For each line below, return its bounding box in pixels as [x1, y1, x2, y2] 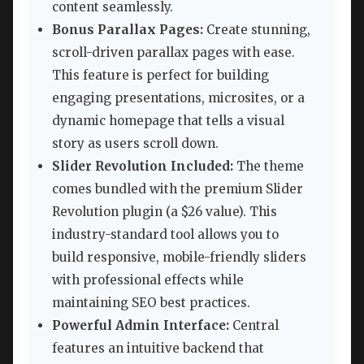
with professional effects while [52, 272, 244, 288]
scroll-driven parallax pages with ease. [52, 45, 295, 61]
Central [229, 318, 279, 334]
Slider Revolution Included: [52, 158, 233, 175]
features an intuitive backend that [52, 340, 264, 357]
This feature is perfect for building [52, 67, 269, 84]
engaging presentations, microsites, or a [52, 90, 305, 106]
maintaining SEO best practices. [52, 295, 250, 311]
